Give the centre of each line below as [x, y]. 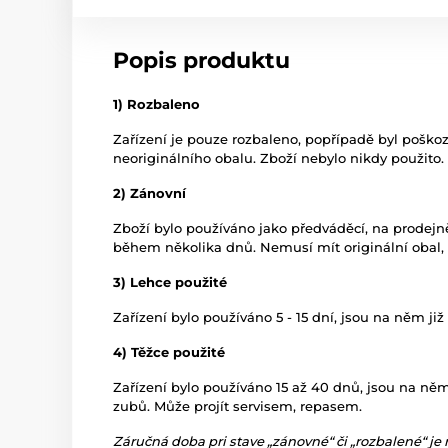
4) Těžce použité [169, 352]
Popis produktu [201, 60]
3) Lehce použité [170, 282]
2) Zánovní [149, 193]
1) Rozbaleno [156, 104]
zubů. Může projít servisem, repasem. [237, 406]
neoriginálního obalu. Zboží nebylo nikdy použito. [278, 158]
